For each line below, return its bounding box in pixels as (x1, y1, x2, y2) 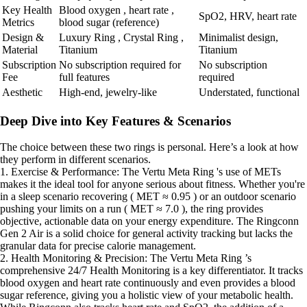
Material (2, 43, 38, 56)
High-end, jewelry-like (59, 86, 157, 98)
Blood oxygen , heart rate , (59, 3, 174, 16)
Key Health (2, 3, 52, 16)
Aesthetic (2, 86, 42, 98)
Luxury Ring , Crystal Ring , (59, 31, 184, 43)
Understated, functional (199, 86, 299, 98)
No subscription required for (59, 58, 181, 71)
